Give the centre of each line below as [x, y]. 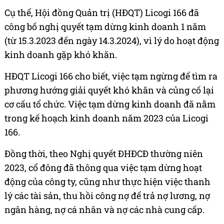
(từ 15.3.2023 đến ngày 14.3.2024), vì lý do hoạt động [112, 41]
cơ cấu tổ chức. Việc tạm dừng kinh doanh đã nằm [110, 104]
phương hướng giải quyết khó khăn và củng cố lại [109, 90]
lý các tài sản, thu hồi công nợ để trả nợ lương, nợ [107, 196]
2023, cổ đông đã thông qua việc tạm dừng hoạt [103, 168]
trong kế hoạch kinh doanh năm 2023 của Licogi [106, 118]
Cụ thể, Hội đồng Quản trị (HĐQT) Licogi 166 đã [102, 13]
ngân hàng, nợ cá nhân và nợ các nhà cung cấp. [104, 210]
